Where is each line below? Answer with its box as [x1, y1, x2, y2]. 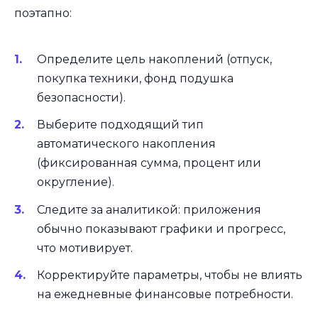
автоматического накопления [37, 137, 216, 151]
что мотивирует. [37, 241, 133, 255]
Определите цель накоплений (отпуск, [37, 53, 272, 67]
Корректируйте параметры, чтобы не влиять [37, 268, 302, 282]
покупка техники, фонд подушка [37, 72, 234, 86]
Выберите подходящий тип [37, 118, 204, 132]
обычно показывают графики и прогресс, [37, 221, 285, 236]
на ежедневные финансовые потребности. [37, 287, 293, 301]
